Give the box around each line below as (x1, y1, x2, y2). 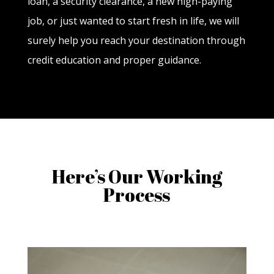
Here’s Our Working (51, 163, 222, 189)
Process (103, 182, 171, 207)
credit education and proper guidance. (27, 53, 201, 67)
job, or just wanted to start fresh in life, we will (27, 13, 239, 28)
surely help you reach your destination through (27, 33, 245, 47)
